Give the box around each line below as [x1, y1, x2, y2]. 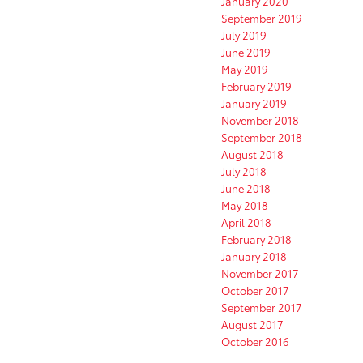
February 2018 [221, 232, 292, 247]
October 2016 [221, 334, 289, 349]
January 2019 [221, 96, 287, 111]
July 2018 [221, 164, 267, 179]
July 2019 [221, 28, 267, 43]
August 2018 [221, 147, 284, 162]
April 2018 [221, 215, 271, 230]
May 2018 [221, 198, 268, 213]
